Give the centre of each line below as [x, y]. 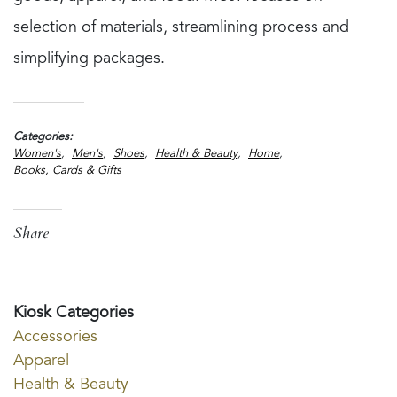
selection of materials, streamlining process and [181, 28]
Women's [37, 154]
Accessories [55, 337]
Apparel [41, 361]
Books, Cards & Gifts [67, 171]
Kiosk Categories [74, 313]
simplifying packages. [89, 59]
